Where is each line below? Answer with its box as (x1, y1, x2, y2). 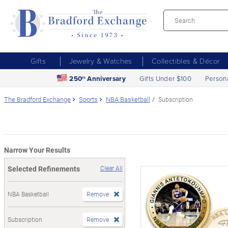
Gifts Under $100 (139, 73, 192, 83)
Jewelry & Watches (69, 55, 132, 66)
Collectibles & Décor (151, 55, 220, 66)
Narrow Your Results (4, 145, 70, 155)
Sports (79, 94, 98, 104)
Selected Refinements (8, 163, 80, 174)
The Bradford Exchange (4, 94, 71, 104)
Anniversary (85, 73, 126, 83)
